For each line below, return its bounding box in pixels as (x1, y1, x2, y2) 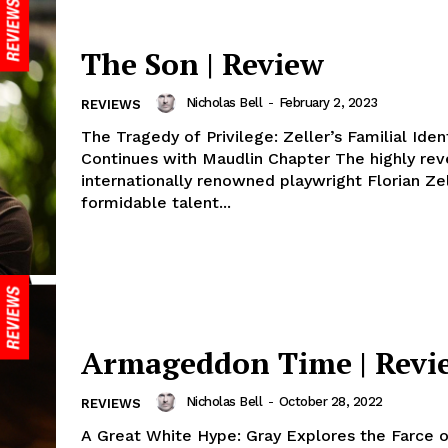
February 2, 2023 (278, 95, 378, 111)
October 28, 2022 (278, 394, 383, 410)
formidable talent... (81, 193, 231, 213)
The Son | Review (81, 44, 324, 85)
